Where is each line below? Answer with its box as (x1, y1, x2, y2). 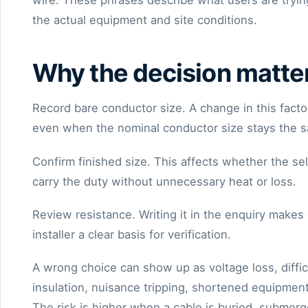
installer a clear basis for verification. (32, 227, 231, 241)
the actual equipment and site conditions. (32, 13, 257, 27)
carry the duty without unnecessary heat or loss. (32, 174, 296, 188)
